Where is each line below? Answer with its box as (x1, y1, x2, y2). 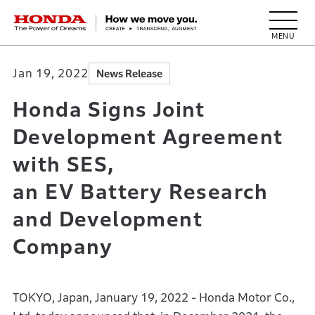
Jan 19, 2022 (12, 66, 89, 80)
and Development (12, 207, 202, 231)
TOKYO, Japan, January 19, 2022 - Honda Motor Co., (12, 291, 295, 304)
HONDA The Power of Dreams (13, 12, 189, 26)
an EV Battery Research (12, 180, 269, 203)
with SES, (12, 153, 115, 176)
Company (12, 235, 113, 258)
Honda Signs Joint (12, 98, 205, 121)
